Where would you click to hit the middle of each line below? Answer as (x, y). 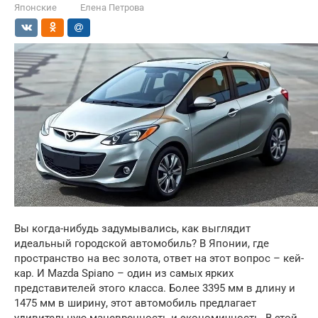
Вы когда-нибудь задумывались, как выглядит (132, 229)
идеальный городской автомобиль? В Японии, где (142, 244)
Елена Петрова (112, 7)
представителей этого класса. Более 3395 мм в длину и (155, 289)
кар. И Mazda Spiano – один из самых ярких (124, 274)
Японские (35, 7)
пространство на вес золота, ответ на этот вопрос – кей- (159, 259)
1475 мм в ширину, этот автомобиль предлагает (135, 303)
